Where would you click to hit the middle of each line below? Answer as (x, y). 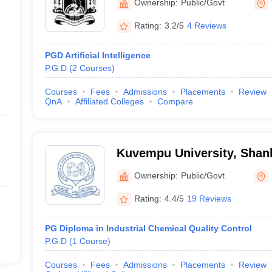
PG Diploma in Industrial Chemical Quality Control (148, 228)
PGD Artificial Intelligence (97, 55)
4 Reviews (206, 25)
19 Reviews (209, 198)
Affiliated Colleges (109, 101)
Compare (175, 101)
